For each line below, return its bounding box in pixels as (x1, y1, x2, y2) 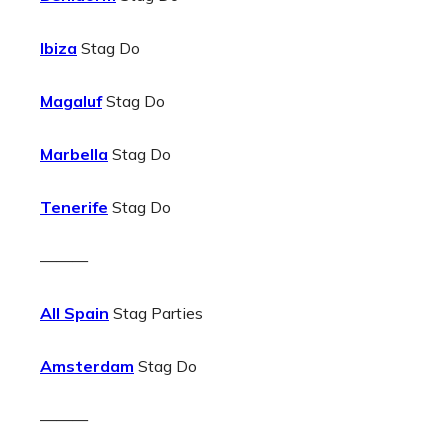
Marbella (40, 144, 108, 164)
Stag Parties (109, 303, 203, 323)
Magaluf (40, 91, 102, 111)
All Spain (40, 303, 109, 323)
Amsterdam (40, 356, 134, 376)
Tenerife (40, 197, 108, 217)
